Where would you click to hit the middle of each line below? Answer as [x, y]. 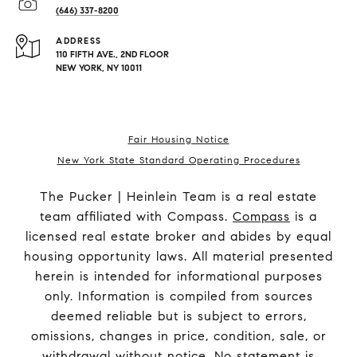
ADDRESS [79, 41]
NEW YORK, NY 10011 [99, 68]
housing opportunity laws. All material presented [178, 257]
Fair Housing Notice [178, 139]
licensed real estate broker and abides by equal [178, 237]
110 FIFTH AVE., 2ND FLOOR [112, 55]
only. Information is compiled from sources [178, 296]
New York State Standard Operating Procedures [178, 160]
